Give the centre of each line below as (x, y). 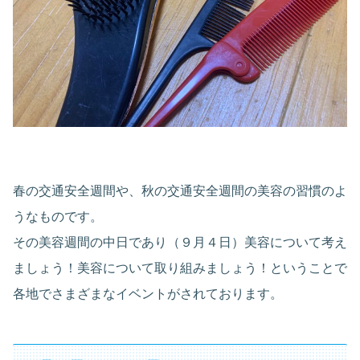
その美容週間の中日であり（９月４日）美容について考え (180, 243)
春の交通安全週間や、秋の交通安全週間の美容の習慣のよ (180, 191)
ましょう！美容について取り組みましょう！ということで (180, 268)
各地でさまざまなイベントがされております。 (148, 294)
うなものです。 (58, 217)
